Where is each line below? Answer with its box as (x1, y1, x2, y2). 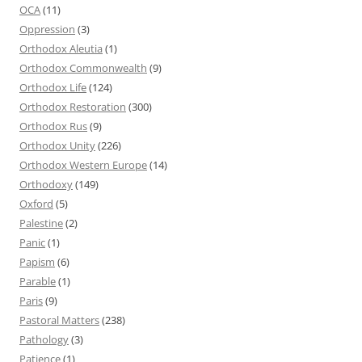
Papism (19, 254, 55, 269)
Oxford (19, 196, 53, 211)
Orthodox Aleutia (19, 40, 103, 56)
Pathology (19, 331, 69, 347)
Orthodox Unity (19, 137, 95, 153)
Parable (19, 273, 56, 288)
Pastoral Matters (19, 312, 99, 327)
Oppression (19, 21, 75, 36)
